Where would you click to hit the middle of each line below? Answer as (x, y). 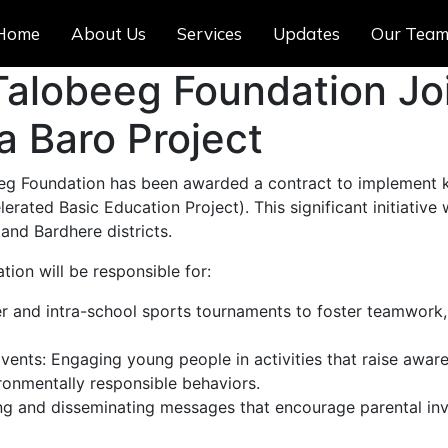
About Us (108, 33)
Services (209, 33)
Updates (306, 33)
